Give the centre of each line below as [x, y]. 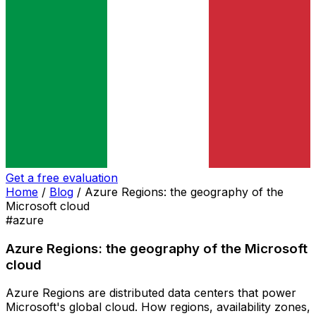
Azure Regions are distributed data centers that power [151, 293]
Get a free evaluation [62, 178]
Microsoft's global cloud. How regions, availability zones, [158, 307]
